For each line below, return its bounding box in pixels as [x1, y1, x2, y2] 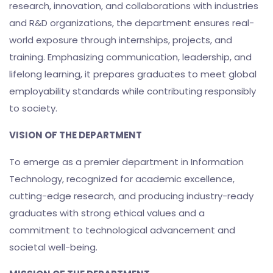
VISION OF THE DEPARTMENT [9, 129, 142, 142]
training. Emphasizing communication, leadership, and [9, 51, 252, 64]
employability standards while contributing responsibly [9, 85, 256, 98]
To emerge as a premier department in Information [9, 155, 244, 169]
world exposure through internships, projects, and [9, 34, 232, 47]
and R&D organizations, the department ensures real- [9, 16, 254, 30]
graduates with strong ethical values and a [9, 207, 205, 220]
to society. [9, 102, 57, 115]
